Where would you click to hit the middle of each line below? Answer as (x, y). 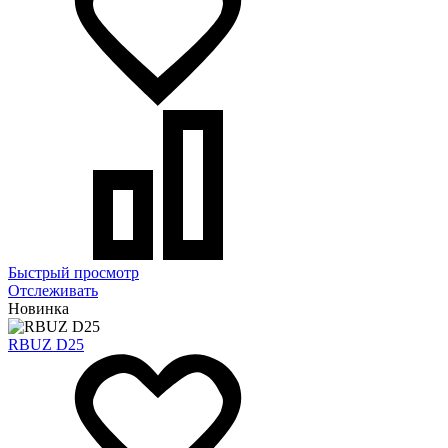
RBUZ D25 (46, 344)
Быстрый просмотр (73, 272)
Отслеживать (53, 290)
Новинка (38, 308)
